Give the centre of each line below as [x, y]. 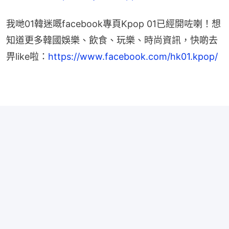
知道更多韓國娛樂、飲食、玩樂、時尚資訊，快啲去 [112, 40]
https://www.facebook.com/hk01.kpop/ [133, 56]
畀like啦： [27, 56]
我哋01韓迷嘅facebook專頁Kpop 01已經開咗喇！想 [113, 24]
